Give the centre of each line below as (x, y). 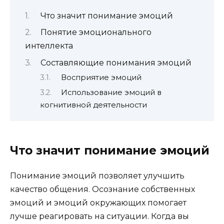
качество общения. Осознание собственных (102, 189)
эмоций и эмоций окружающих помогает (98, 202)
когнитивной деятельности (93, 105)
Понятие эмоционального (96, 32)
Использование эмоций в (111, 92)
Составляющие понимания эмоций (116, 62)
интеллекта (49, 46)
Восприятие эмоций (101, 78)
